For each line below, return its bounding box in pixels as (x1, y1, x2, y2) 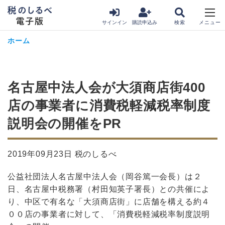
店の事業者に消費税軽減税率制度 (8, 98, 210, 113)
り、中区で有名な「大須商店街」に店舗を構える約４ (8, 197, 210, 206)
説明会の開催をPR (8, 116, 122, 131)
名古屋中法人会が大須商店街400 (8, 80, 205, 95)
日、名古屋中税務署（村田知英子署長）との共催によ (8, 185, 210, 193)
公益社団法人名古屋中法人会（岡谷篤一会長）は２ (8, 172, 202, 181)
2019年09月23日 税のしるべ (8, 150, 117, 158)
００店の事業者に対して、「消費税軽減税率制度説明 (8, 210, 210, 218)
